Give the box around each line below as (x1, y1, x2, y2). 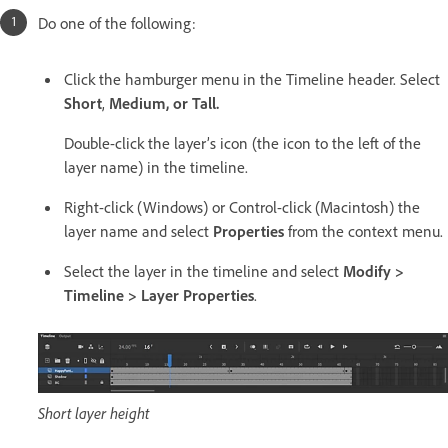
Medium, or (109, 93, 188, 114)
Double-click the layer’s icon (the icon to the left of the (64, 133, 421, 154)
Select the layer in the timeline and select (64, 261, 343, 282)
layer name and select (64, 221, 213, 242)
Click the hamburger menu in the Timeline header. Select (64, 69, 440, 90)
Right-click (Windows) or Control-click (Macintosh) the (64, 197, 420, 218)
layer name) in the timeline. (64, 157, 248, 178)
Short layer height (38, 403, 149, 424)
